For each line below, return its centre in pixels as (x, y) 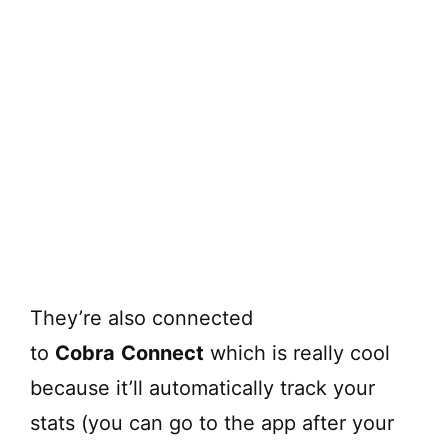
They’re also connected (141, 317)
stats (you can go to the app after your (212, 422)
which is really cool (297, 352)
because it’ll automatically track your (202, 387)
